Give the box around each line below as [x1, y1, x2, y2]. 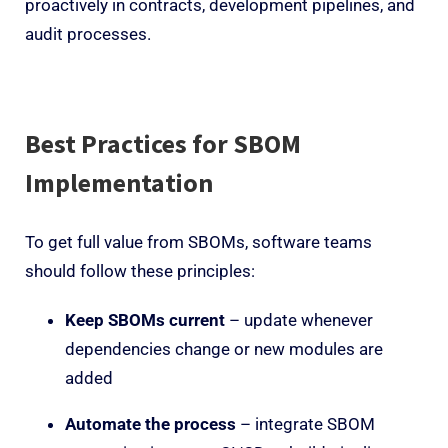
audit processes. [25, 23, 151, 44]
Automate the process [65, 413, 236, 434]
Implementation [25, 165, 218, 199]
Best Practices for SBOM [25, 126, 301, 160]
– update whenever [225, 309, 373, 330]
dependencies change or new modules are [65, 338, 383, 359]
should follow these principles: [25, 260, 255, 281]
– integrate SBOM [236, 413, 375, 434]
